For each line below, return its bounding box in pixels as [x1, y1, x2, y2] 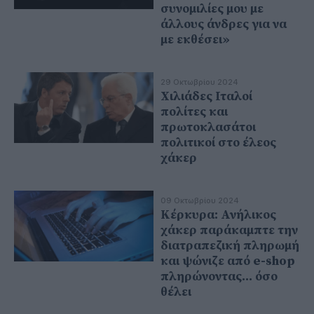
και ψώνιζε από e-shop [161, 253, 295, 269]
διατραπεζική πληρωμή [161, 238, 299, 254]
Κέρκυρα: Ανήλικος [161, 207, 276, 223]
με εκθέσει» [161, 32, 230, 48]
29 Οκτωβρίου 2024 [161, 77, 238, 87]
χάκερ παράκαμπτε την [161, 222, 298, 238]
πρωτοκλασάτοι [161, 119, 256, 135]
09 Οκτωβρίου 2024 [161, 196, 239, 205]
